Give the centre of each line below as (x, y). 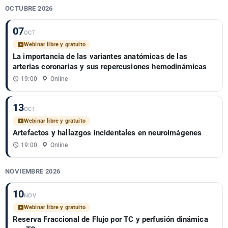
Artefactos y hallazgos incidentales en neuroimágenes (107, 133)
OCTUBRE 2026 (29, 8)
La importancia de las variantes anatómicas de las (100, 56)
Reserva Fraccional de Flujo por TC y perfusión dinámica (110, 219)
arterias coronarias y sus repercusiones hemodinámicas (110, 67)
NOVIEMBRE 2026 (33, 171)
